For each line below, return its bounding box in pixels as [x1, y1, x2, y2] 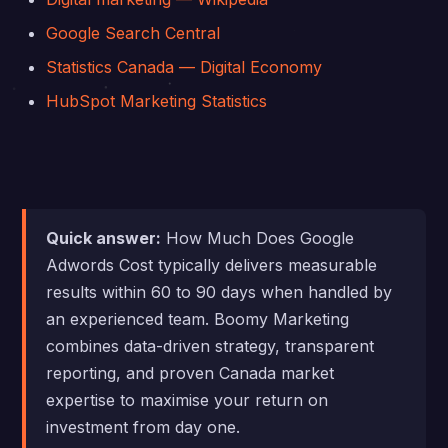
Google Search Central [46, 23, 221, 43]
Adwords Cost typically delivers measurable [46, 255, 378, 275]
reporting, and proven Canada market [46, 363, 335, 383]
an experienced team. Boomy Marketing [46, 309, 350, 329]
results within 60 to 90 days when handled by [46, 282, 393, 302]
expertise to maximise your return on [46, 390, 329, 410]
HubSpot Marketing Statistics [46, 91, 268, 111]
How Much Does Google [161, 228, 355, 248]
